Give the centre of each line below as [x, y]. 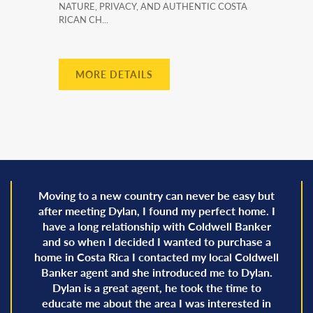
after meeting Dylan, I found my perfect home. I [156, 210]
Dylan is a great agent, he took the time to [156, 287]
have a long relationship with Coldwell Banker [156, 226]
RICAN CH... [83, 19]
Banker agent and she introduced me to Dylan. [156, 272]
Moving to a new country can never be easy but [156, 195]
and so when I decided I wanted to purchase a [156, 241]
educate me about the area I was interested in [156, 303]
